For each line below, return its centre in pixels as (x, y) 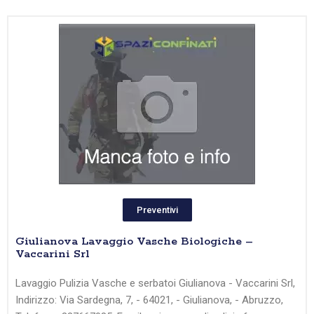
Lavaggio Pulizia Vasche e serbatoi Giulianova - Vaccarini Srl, (155, 284)
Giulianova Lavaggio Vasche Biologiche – (134, 242)
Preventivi (157, 210)
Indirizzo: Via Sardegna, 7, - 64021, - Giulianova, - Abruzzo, (149, 300)
